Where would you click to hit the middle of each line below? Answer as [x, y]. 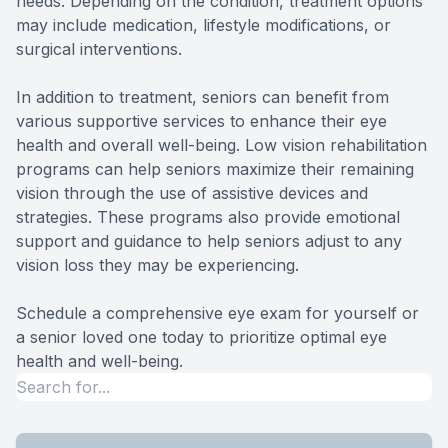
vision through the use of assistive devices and [192, 192]
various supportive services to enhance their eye [201, 120]
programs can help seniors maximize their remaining [215, 168]
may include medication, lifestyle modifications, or [203, 24]
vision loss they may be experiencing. [157, 264]
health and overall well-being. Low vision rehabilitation [221, 144]
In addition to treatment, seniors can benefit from [202, 96]
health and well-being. [99, 360]
